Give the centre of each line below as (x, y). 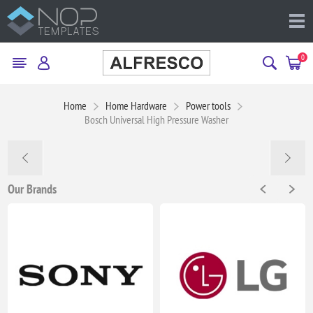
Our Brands (32, 189)
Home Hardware (136, 105)
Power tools (208, 105)
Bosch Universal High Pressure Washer (156, 119)
